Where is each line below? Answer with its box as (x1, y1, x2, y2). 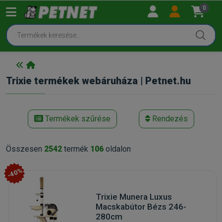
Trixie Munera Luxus (95, 191, 172, 202)
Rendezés (150, 113, 188, 123)
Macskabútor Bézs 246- (95, 201, 186, 212)
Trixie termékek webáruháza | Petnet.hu (6, 74, 191, 87)
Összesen (6, 144, 44, 154)
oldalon (104, 144, 131, 154)
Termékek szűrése (43, 113, 111, 123)
